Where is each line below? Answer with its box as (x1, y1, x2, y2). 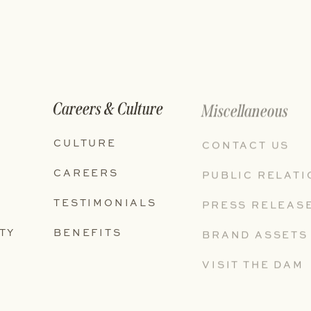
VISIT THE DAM (202, 255, 304, 269)
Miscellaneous (202, 99, 289, 120)
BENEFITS (53, 226, 122, 239)
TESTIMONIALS (53, 196, 157, 209)
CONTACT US (202, 136, 290, 150)
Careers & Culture (53, 99, 165, 119)
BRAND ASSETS (202, 226, 308, 239)
